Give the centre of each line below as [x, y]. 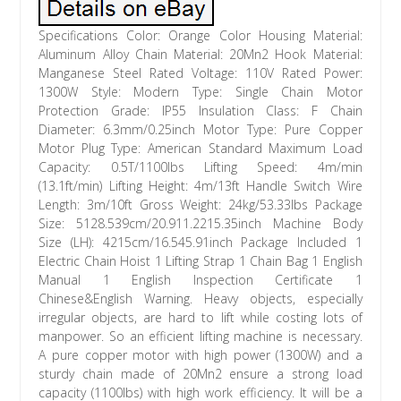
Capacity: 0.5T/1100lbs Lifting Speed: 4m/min [200, 167]
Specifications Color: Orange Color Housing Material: [200, 36]
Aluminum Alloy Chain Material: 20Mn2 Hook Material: [200, 55]
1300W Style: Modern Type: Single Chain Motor [200, 92]
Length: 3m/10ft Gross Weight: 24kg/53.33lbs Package [200, 205]
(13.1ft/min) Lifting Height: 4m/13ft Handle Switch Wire [200, 186]
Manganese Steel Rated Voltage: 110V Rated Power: [200, 73]
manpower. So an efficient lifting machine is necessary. [200, 337]
